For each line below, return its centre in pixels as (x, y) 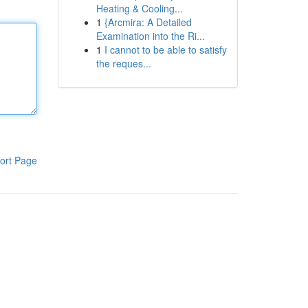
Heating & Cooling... (139, 8)
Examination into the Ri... (150, 36)
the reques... (123, 63)
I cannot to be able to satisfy (165, 49)
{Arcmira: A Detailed (148, 22)
